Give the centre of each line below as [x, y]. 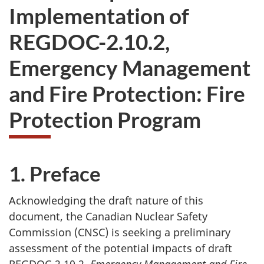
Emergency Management [130, 67]
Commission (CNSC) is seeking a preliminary [120, 232]
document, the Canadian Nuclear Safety [108, 217]
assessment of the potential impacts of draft [121, 248]
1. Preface [55, 173]
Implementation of [99, 15]
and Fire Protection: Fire [127, 93]
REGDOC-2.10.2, [89, 41]
